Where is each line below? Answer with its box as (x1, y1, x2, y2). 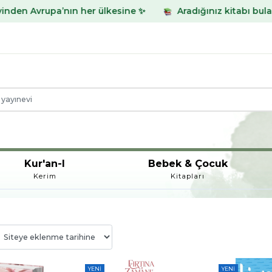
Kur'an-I (24, 157, 66, 169)
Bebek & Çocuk (148, 157, 228, 169)
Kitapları (171, 171, 205, 180)
